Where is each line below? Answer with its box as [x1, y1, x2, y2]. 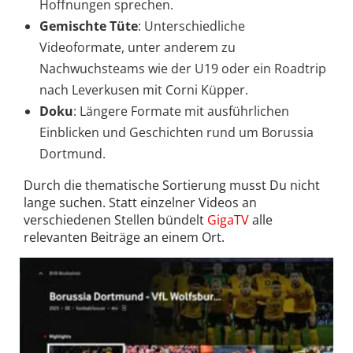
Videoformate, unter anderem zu [39, 39, 236, 57]
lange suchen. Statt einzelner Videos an [24, 194, 257, 212]
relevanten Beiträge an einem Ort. [24, 229, 225, 247]
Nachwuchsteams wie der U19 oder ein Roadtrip [39, 60, 326, 78]
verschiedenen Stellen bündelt [24, 211, 207, 229]
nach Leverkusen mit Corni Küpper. [39, 81, 248, 99]
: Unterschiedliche [138, 17, 245, 35]
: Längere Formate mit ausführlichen [73, 102, 289, 121]
